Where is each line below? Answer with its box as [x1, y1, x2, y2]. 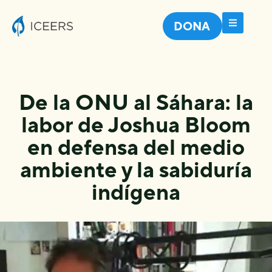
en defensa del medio [27, 134, 245, 160]
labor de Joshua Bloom [21, 112, 251, 137]
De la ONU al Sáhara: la [18, 89, 253, 115]
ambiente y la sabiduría [19, 157, 252, 182]
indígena [91, 179, 180, 205]
